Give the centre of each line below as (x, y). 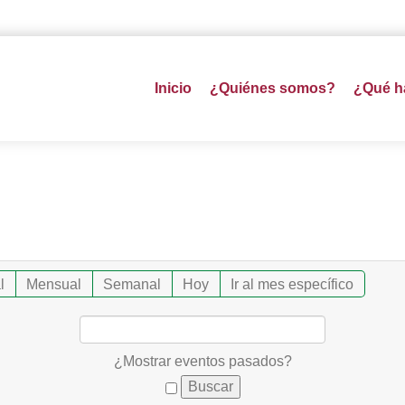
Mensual (54, 284)
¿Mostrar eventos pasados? (202, 361)
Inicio (173, 88)
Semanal (132, 284)
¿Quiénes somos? (272, 88)
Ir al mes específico (292, 284)
